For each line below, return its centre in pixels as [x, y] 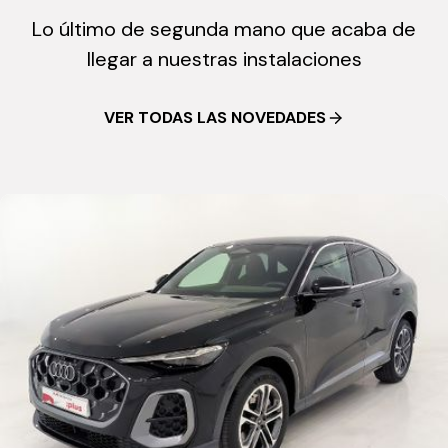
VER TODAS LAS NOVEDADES [214, 118]
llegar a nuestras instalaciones [224, 59]
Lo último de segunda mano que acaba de [224, 29]
